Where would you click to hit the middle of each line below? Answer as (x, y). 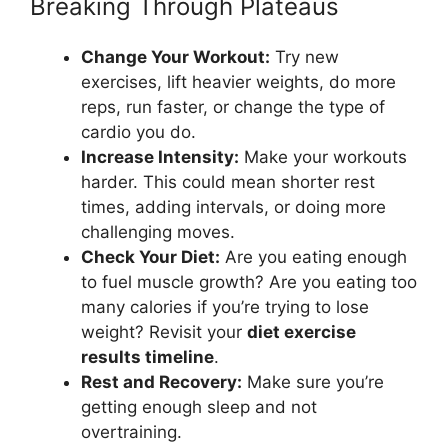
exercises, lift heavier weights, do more (238, 81)
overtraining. (131, 431)
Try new (304, 56)
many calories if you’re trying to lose (225, 306)
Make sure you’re (313, 381)
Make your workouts (323, 156)
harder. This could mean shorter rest (228, 181)
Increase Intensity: (160, 156)
